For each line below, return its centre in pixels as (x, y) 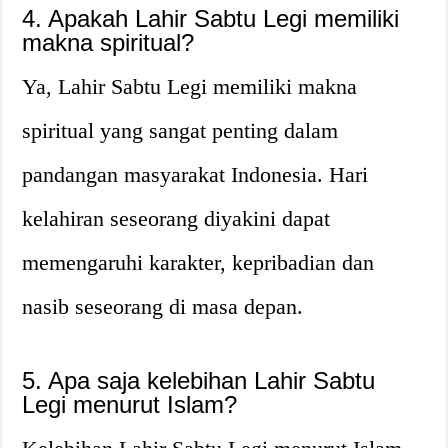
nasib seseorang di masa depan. (163, 306)
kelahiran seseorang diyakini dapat (176, 218)
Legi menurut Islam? (130, 404)
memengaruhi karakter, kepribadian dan (198, 262)
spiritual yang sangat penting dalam (180, 130)
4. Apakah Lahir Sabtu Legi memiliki (211, 18)
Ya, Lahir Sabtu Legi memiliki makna (190, 86)
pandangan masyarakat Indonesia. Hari (195, 174)
